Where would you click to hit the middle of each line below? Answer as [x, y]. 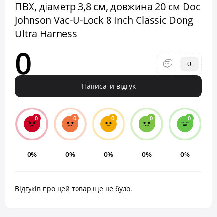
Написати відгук [108, 86]
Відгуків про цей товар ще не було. [74, 189]
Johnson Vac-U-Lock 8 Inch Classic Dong [104, 20]
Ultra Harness [46, 34]
